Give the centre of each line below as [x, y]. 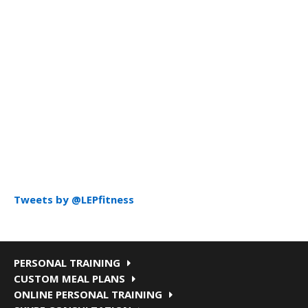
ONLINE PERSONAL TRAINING [88, 294]
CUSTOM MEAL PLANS [69, 278]
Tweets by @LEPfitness [74, 199]
